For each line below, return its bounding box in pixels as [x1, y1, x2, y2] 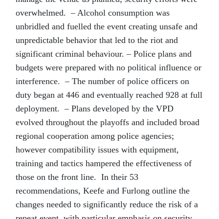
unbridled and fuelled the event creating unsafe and [16, 22, 197, 31]
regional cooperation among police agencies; [16, 131, 174, 141]
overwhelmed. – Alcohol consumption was [16, 8, 170, 18]
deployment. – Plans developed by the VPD [16, 104, 174, 113]
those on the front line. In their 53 [16, 172, 138, 182]
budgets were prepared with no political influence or [16, 63, 201, 72]
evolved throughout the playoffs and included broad [16, 117, 199, 127]
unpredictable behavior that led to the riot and [16, 35, 178, 45]
